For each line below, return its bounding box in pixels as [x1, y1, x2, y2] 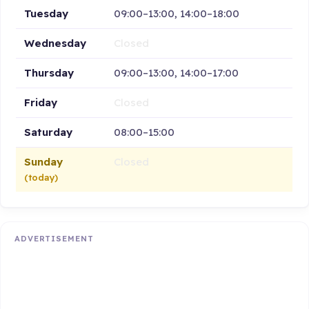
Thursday [24, 66, 74, 79]
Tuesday [24, 6, 69, 20]
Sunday [24, 154, 63, 168]
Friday [24, 95, 58, 109]
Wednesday [24, 36, 87, 50]
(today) [24, 171, 59, 183]
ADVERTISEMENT [14, 234, 94, 244]
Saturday [24, 125, 73, 139]
